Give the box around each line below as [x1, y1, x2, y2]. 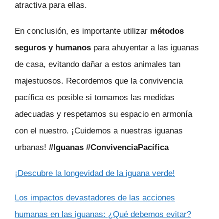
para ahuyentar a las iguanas [93, 43, 199, 53]
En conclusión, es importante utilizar [15, 26, 150, 36]
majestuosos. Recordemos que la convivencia [15, 76, 183, 86]
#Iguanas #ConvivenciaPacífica [49, 143, 169, 153]
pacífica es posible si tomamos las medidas [15, 93, 175, 103]
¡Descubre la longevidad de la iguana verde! [15, 168, 175, 178]
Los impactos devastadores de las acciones [15, 193, 175, 202]
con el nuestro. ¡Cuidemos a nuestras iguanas [15, 126, 183, 136]
